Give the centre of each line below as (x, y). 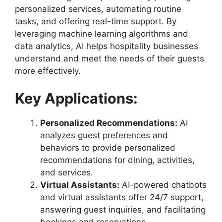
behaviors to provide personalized (108, 147)
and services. (67, 172)
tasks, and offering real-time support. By (96, 22)
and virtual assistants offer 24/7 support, (122, 197)
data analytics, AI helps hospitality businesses (107, 46)
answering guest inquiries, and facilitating (123, 209)
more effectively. (48, 71)
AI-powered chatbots (163, 185)
